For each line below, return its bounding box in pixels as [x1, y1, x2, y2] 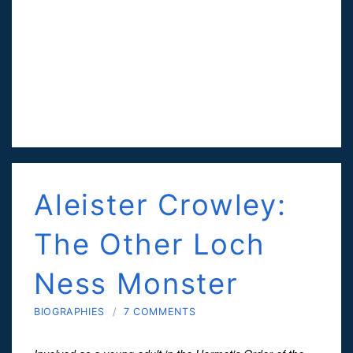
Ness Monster [34, 266, 239, 301]
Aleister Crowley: [34, 187, 287, 222]
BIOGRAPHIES [34, 305, 105, 318]
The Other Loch [34, 226, 266, 262]
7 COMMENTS [123, 305, 196, 318]
